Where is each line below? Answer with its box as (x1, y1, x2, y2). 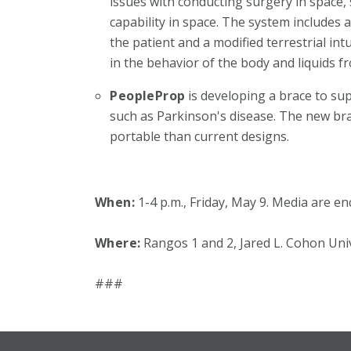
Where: (94, 233, 141, 251)
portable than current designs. (110, 127, 290, 145)
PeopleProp (110, 86, 186, 104)
